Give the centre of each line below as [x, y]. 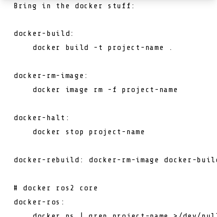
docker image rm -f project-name [96, 89]
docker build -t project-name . [93, 47]
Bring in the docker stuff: [75, 6]
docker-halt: [42, 117]
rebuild [63, 160]
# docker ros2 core [56, 188]
